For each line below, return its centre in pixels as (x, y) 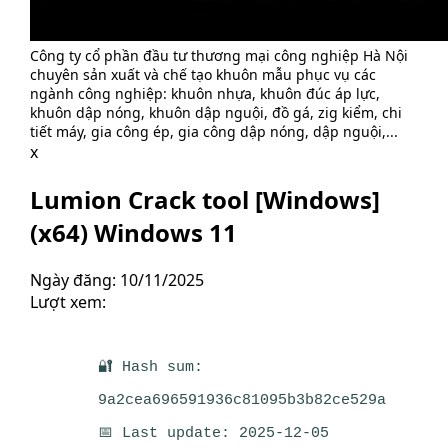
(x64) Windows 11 (133, 232)
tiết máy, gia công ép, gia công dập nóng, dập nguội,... (214, 131)
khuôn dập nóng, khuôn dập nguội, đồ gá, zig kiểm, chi (216, 112)
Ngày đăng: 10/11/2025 (117, 279)
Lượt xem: (68, 301)
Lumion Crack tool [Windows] (205, 199)
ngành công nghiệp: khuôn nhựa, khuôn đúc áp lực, (205, 93)
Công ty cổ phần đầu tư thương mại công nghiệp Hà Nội (219, 55)
